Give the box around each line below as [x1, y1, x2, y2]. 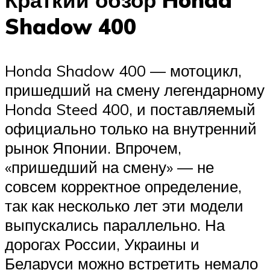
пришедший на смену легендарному [5, 80, 265, 100]
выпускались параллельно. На [5, 215, 225, 235]
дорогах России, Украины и [5, 234, 199, 254]
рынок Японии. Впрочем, [5, 138, 181, 158]
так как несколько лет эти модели [5, 196, 243, 216]
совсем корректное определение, [5, 177, 242, 196]
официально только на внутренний [5, 119, 257, 139]
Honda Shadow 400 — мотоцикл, [5, 61, 242, 81]
